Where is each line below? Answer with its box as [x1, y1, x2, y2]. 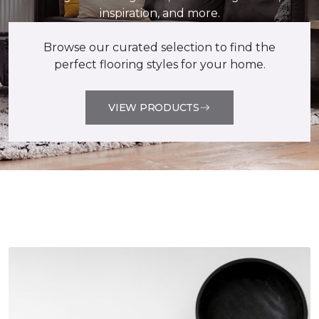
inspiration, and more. [99, 6, 220, 20]
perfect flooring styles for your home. [53, 58, 266, 71]
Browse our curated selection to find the [43, 41, 276, 54]
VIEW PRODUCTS [108, 100, 199, 114]
